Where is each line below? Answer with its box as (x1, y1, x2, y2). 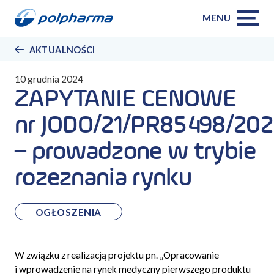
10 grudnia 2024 (14, 73, 83, 84)
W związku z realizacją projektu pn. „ (14, 250, 163, 261)
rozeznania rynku (14, 166, 192, 191)
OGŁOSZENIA (35, 206, 102, 218)
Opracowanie (163, 250, 219, 261)
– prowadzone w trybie (14, 140, 256, 165)
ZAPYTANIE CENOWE (14, 87, 237, 113)
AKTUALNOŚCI (29, 45, 95, 55)
